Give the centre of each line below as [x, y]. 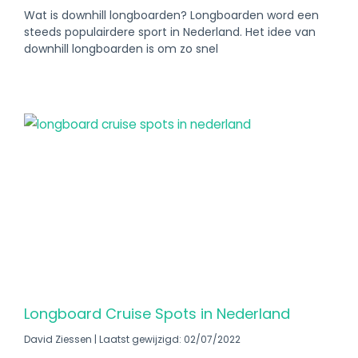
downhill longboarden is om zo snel [121, 49]
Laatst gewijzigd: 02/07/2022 [169, 339]
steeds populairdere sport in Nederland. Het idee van [170, 32]
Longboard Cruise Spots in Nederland [157, 314]
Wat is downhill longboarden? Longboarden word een [171, 15]
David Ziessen [59, 339]
